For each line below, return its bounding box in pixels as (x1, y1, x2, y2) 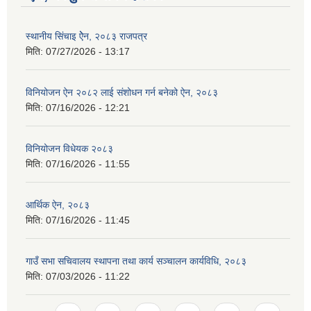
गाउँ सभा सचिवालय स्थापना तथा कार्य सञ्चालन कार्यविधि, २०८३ (26, 255, 246, 267)
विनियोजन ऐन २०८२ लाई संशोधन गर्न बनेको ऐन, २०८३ (26, 87, 218, 99)
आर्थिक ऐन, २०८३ (26, 199, 90, 211)
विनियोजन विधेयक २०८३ (26, 143, 113, 155)
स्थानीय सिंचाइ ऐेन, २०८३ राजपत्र (26, 31, 147, 42)
